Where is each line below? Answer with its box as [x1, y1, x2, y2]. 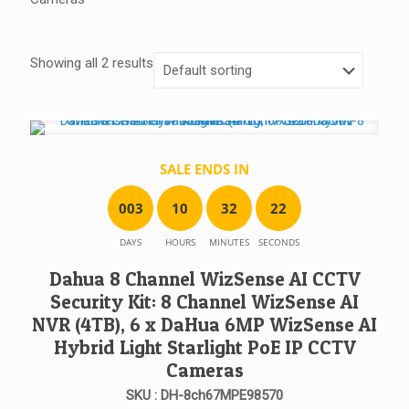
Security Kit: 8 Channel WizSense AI [50, 290, 359, 313]
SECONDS [257, 236, 299, 248]
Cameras [165, 359, 244, 382]
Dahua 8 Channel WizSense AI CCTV [48, 267, 361, 290]
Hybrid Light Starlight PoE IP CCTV [53, 336, 356, 359]
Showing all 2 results [30, 55, 153, 71]
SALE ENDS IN [160, 160, 249, 178]
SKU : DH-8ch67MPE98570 [126, 387, 283, 404]
